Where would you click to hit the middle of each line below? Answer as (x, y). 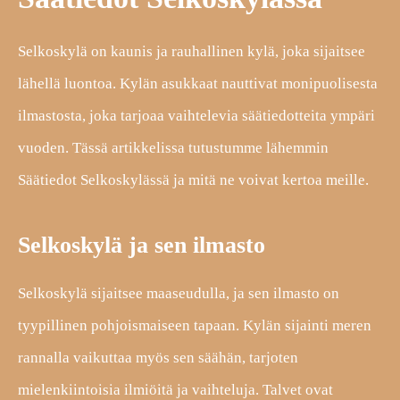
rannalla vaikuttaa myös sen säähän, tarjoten (158, 357)
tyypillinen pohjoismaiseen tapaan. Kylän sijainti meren (195, 325)
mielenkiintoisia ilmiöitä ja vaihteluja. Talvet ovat (175, 389)
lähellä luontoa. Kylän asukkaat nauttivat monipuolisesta (198, 83)
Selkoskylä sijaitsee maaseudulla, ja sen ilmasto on (179, 293)
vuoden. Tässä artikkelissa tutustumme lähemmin (173, 147)
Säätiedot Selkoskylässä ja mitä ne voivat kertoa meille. (193, 179)
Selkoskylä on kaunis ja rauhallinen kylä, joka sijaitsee (192, 51)
